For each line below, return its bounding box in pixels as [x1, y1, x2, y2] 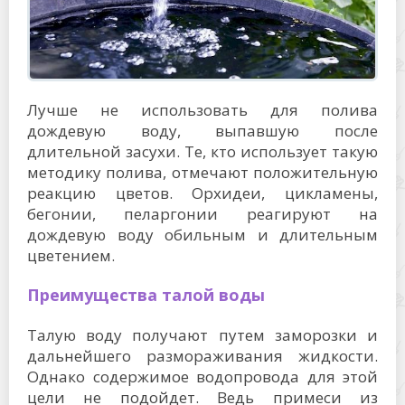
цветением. [27, 244, 115, 266]
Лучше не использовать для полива [27, 99, 378, 120]
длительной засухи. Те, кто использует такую [27, 140, 378, 162]
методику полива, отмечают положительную [27, 161, 378, 183]
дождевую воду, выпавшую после [27, 119, 378, 141]
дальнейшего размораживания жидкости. [27, 344, 378, 366]
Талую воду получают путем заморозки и [27, 324, 378, 345]
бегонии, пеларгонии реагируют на [27, 202, 378, 224]
